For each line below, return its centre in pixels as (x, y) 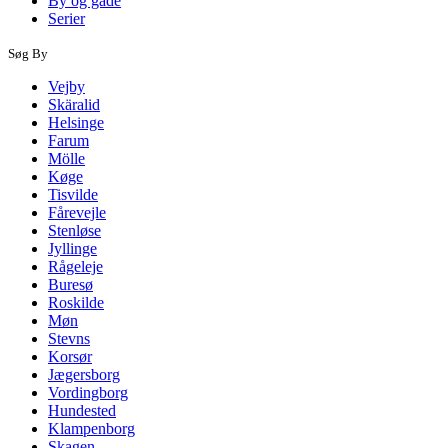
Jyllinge (72, 248)
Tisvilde (73, 194)
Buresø (70, 284)
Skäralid (74, 104)
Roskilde (76, 302)
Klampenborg (91, 428)
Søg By (28, 53)
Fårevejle (77, 212)
